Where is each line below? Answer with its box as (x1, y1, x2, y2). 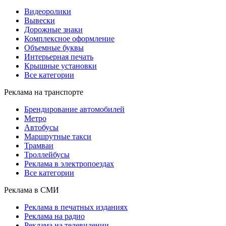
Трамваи (24, 141, 53, 150)
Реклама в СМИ (4, 186, 59, 195)
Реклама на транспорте (4, 88, 83, 97)
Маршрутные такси (24, 132, 91, 141)
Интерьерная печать (24, 52, 93, 62)
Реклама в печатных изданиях (24, 203, 128, 212)
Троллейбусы (24, 150, 70, 159)
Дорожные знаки (24, 25, 83, 34)
